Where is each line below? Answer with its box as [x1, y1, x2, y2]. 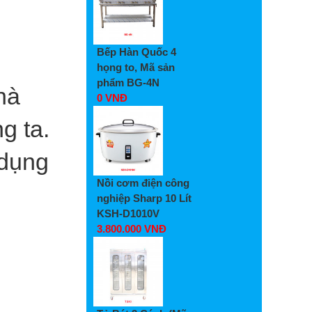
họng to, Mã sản [97, 61, 175, 73]
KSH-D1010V [97, 207, 159, 219]
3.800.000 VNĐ [97, 222, 166, 235]
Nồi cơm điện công [97, 176, 189, 189]
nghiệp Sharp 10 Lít [97, 192, 192, 204]
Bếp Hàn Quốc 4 [97, 45, 176, 58]
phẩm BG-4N [97, 76, 159, 88]
